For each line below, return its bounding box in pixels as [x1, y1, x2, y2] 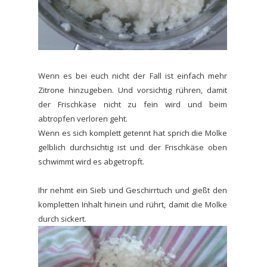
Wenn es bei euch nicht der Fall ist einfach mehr [38, 70, 227, 81]
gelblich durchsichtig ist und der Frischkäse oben [38, 141, 227, 153]
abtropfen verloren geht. [38, 113, 128, 124]
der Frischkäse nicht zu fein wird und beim [38, 98, 227, 110]
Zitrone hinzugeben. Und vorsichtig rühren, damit [38, 84, 227, 95]
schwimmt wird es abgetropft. [38, 156, 144, 167]
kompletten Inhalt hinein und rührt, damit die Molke [38, 198, 227, 210]
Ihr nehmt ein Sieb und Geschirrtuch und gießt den [38, 184, 227, 195]
